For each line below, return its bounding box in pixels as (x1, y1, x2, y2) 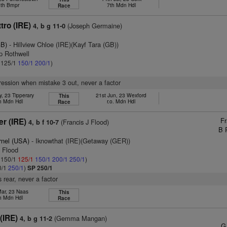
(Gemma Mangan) (52, 213, 107, 223)
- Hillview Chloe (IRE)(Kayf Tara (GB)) (7, 40, 119, 49)
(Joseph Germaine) (65, 21, 123, 30)
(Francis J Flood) (59, 117, 109, 127)
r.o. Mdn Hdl (107, 97, 136, 105)
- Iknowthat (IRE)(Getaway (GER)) (29, 136, 131, 145)
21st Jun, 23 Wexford (96, 91, 147, 99)
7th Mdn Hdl (106, 1, 136, 9)
